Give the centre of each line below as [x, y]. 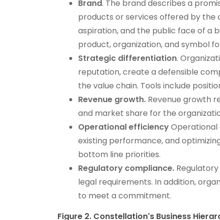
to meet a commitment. [125, 196]
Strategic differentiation [128, 58]
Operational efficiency [125, 127]
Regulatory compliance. [126, 168]
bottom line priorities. [120, 155]
